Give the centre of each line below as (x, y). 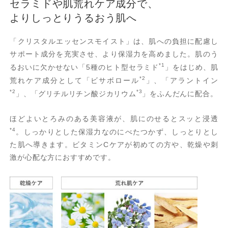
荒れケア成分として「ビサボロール (75, 80)
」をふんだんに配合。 (180, 93)
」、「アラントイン (182, 80)
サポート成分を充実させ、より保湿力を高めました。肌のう (114, 54)
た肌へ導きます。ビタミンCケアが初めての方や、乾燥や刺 (114, 144)
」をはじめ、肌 (191, 67)
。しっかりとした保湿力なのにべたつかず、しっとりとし (117, 132)
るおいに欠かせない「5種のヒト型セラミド (84, 67)
